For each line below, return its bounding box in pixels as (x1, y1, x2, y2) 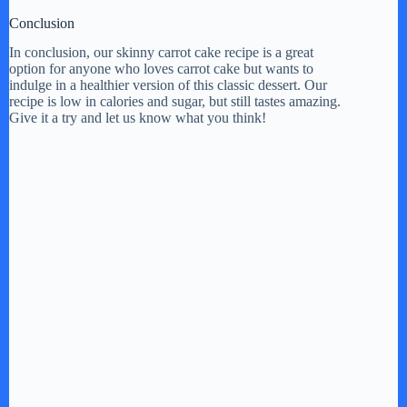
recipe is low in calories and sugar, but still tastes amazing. (9, 94, 341, 110)
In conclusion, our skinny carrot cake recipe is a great (9, 45, 313, 61)
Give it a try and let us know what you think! (9, 110, 266, 126)
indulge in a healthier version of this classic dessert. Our (9, 77, 327, 94)
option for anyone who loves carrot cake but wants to (9, 61, 313, 77)
